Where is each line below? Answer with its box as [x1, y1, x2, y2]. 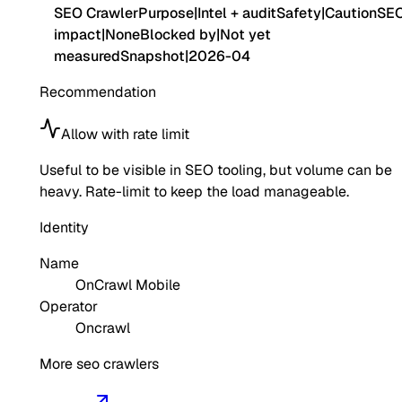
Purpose [138, 4, 194, 23]
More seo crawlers [39, 354, 159, 374]
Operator [39, 297, 98, 317]
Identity [39, 218, 89, 238]
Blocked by [140, 25, 216, 45]
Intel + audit [197, 4, 276, 23]
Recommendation [39, 83, 156, 102]
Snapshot [120, 47, 185, 66]
